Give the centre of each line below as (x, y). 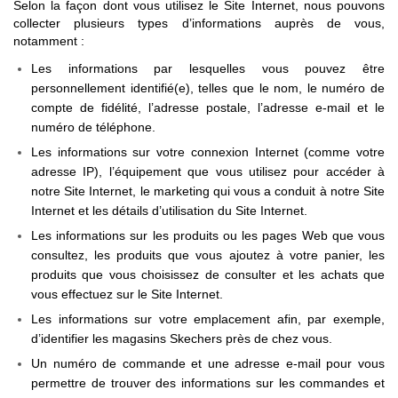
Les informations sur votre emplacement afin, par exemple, (208, 319)
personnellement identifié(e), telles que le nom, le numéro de (208, 88)
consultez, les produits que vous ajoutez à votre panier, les (208, 255)
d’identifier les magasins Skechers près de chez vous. (182, 338)
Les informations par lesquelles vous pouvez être (208, 68)
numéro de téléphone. (93, 127)
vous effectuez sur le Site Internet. (127, 294)
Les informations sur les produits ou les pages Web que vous (208, 235)
